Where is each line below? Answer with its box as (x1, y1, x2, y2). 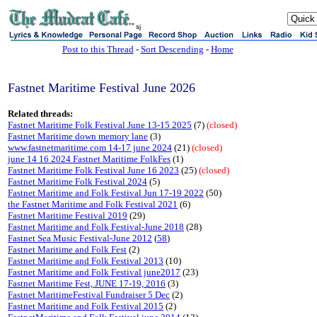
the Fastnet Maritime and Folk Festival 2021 (8, 199, 178, 209)
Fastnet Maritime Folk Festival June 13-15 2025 (8, 120, 192, 130)
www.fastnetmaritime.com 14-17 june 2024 (8, 142, 172, 153)
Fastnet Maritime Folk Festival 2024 (8, 176, 147, 187)
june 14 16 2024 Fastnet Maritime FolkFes (8, 154, 171, 164)
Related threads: (8, 108, 73, 119)
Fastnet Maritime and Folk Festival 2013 (8, 255, 163, 266)
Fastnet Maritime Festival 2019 (8, 210, 127, 221)
